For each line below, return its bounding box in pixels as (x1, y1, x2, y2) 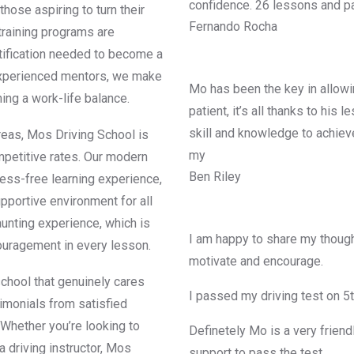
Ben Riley (189, 169, 241, 185)
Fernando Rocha (189, 19, 277, 35)
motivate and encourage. (189, 254, 323, 269)
